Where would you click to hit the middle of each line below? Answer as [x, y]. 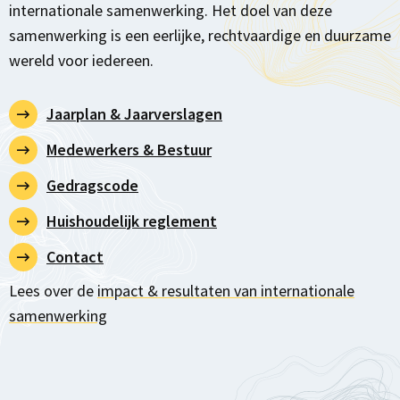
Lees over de [53, 291]
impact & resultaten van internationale [226, 291]
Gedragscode [92, 185]
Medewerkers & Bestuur [129, 150]
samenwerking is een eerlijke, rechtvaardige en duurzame [200, 35]
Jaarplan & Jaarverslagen [134, 114]
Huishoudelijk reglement [132, 221]
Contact [75, 257]
